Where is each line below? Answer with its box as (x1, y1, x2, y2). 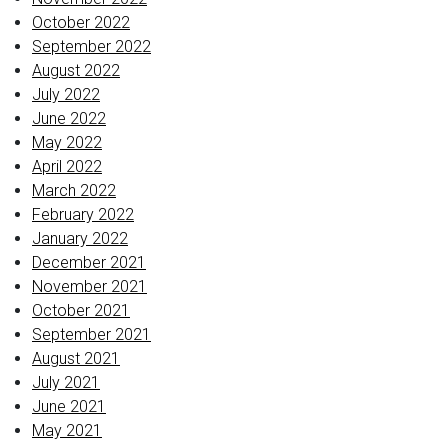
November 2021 (32, 277, 147, 296)
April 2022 (32, 157, 102, 176)
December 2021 (32, 253, 146, 272)
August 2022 (32, 61, 120, 80)
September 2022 (32, 37, 151, 56)
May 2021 (32, 421, 102, 440)
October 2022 (32, 13, 130, 32)
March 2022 (32, 181, 116, 200)
